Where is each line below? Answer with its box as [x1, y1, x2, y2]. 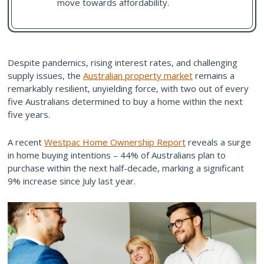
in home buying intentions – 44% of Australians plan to [8, 149, 226, 161]
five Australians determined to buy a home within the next [8, 95, 243, 107]
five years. [8, 108, 50, 120]
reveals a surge [186, 136, 251, 148]
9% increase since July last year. [8, 175, 136, 187]
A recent [8, 136, 44, 148]
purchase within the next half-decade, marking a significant [8, 162, 244, 174]
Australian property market [83, 70, 193, 81]
